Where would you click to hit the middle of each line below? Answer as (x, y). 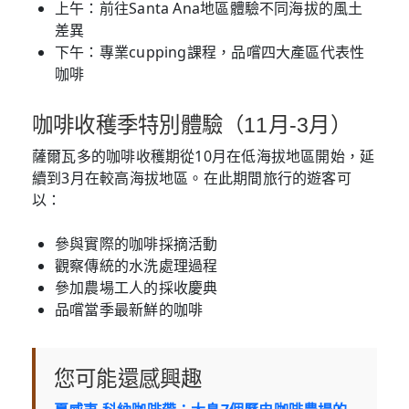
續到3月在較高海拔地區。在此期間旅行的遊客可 (192, 178)
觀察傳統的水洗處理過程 (136, 266)
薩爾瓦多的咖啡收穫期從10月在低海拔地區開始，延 (204, 157)
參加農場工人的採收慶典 (136, 288)
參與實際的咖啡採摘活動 (136, 244)
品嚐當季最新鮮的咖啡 (129, 310)
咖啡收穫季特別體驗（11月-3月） (192, 126)
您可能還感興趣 (128, 379)
